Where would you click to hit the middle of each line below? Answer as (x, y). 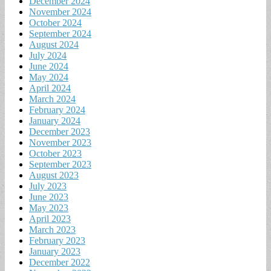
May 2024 (49, 77)
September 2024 (60, 33)
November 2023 (60, 142)
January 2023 (55, 251)
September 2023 (60, 164)
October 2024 (55, 22)
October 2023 (55, 153)
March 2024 (52, 99)
